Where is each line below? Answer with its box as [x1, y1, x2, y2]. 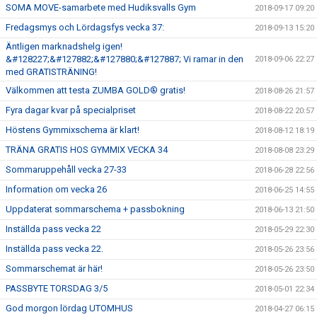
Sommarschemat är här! [6, 263, 103, 274]
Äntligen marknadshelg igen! [6, 40, 122, 52]
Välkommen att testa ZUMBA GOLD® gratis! [6, 84, 185, 96]
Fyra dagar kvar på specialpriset [6, 104, 136, 115]
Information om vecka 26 [6, 183, 107, 195]
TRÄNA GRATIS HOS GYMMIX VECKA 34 [6, 144, 168, 155]
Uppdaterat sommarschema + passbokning [6, 203, 185, 214]
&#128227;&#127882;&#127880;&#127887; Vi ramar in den [6, 53, 243, 64]
